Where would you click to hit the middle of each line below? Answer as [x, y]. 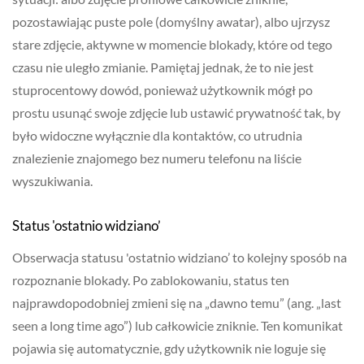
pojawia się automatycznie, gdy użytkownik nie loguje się [169, 349]
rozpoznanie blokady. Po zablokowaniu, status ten [151, 280]
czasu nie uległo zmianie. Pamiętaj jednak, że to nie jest [163, 67]
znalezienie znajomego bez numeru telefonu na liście [157, 158]
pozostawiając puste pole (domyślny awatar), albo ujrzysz [171, 22]
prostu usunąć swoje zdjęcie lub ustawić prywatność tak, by [176, 113]
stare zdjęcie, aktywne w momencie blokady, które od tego [172, 45]
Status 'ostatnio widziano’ [87, 226]
